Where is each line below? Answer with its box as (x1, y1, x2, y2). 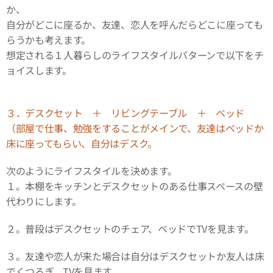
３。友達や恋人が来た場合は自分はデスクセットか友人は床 (6, 249, 264, 264)
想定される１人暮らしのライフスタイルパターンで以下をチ (6, 48, 264, 63)
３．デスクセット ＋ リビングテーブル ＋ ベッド (6, 105, 254, 121)
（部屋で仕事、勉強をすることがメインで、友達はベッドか (6, 121, 264, 136)
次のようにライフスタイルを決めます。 (6, 163, 177, 179)
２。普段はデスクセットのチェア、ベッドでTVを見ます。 (6, 221, 254, 236)
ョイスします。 (6, 63, 72, 78)
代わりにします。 (6, 194, 82, 209)
